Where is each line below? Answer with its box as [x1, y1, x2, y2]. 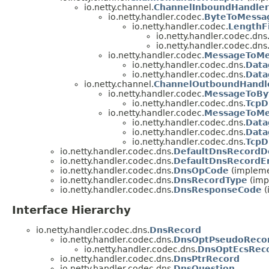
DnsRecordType [174, 175, 247, 186]
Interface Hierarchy [12, 204, 131, 217]
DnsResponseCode [174, 185, 262, 195]
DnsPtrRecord [174, 254, 240, 264]
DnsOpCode [174, 166, 229, 176]
